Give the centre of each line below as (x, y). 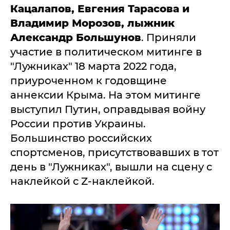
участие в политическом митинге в (106, 52)
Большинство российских (81, 138)
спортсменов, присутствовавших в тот (114, 152)
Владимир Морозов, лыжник (92, 23)
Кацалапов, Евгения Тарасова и (100, 9)
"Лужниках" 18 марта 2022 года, (93, 66)
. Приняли (169, 37)
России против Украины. (78, 124)
